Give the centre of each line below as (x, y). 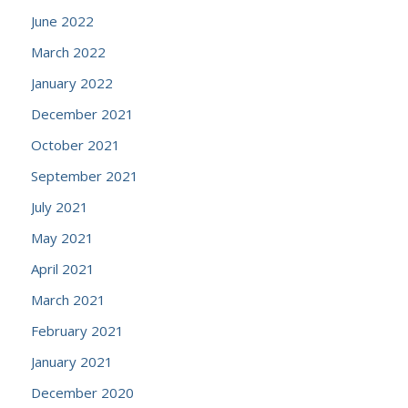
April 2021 (62, 269)
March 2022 (68, 52)
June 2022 (62, 21)
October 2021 (75, 145)
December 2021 (82, 114)
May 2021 (62, 238)
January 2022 (71, 83)
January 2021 (71, 362)
